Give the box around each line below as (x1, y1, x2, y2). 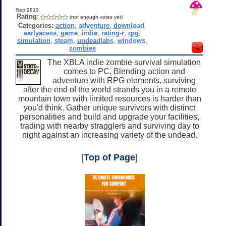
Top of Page (84, 152, 135, 162)
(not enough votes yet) (69, 14, 123, 20)
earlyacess (24, 29, 57, 37)
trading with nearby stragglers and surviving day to (20, 121, 199, 130)
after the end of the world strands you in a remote (23, 85, 196, 94)
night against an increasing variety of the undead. (22, 130, 197, 139)
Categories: (18, 21, 54, 29)
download (114, 21, 145, 29)
